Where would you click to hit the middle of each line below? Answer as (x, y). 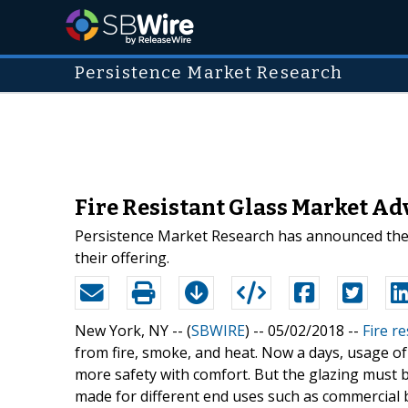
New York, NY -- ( (133, 330)
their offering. (122, 257)
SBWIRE (218, 330)
